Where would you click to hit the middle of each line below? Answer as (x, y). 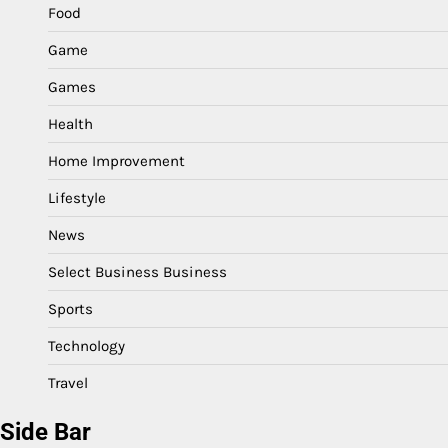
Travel (68, 382)
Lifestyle (77, 197)
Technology (86, 345)
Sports (70, 308)
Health (70, 123)
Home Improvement (116, 160)
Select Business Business (137, 271)
